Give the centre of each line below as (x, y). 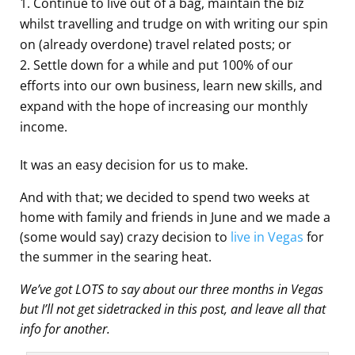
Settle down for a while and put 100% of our (163, 65)
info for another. (65, 328)
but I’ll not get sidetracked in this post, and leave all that (173, 309)
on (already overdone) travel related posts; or (156, 44)
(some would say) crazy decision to (125, 237)
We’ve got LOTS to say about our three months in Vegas (172, 289)
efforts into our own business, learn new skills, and (171, 85)
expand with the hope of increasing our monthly (164, 106)
